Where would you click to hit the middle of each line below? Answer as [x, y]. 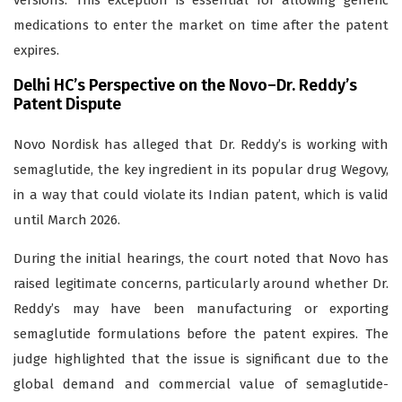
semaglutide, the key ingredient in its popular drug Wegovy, [201, 170]
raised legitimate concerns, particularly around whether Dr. [201, 284]
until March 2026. [67, 220]
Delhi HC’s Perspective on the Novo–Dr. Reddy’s [185, 86]
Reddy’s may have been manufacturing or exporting [201, 309]
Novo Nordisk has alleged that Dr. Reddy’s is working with [201, 145]
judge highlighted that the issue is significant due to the [201, 359]
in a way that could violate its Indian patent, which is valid [201, 195]
